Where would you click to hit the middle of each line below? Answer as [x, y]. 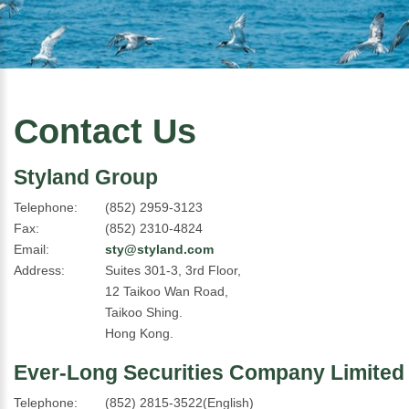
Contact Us [105, 131]
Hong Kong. [139, 333]
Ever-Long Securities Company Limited [209, 372]
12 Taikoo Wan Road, [167, 291]
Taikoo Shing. [144, 312]
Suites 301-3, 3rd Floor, [173, 270]
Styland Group [86, 177]
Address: [39, 270]
